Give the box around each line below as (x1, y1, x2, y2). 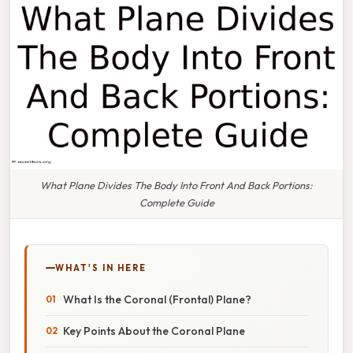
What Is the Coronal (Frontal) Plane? (63, 292, 251, 307)
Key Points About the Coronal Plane (63, 323, 245, 338)
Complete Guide (139, 195, 214, 209)
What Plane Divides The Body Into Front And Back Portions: (40, 178, 313, 191)
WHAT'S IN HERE (55, 262, 147, 273)
